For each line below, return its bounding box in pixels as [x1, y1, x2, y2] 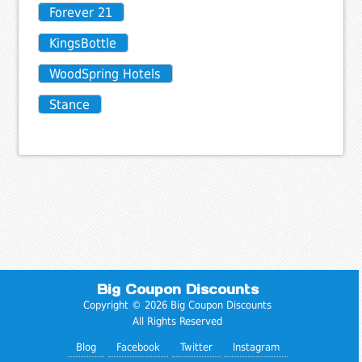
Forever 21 [49, 5, 113, 21]
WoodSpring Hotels [49, 66, 162, 82]
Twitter [179, 341, 213, 354]
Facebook [116, 341, 160, 354]
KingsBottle [49, 36, 117, 52]
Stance [49, 97, 90, 113]
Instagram [232, 341, 280, 354]
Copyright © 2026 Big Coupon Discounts [83, 299, 272, 312]
